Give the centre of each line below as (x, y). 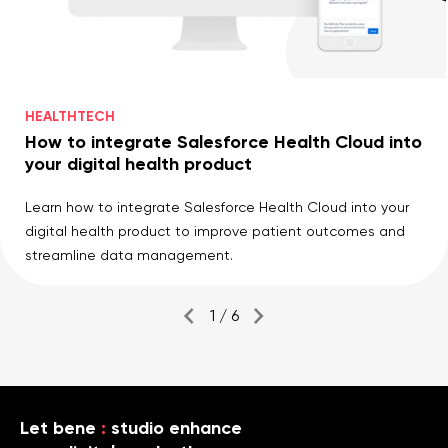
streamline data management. (129, 254)
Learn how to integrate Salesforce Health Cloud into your (217, 206)
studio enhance (174, 427)
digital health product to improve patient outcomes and (215, 230)
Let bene (58, 427)
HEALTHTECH (70, 115)
